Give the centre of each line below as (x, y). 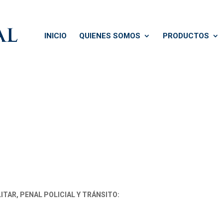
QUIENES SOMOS (110, 36)
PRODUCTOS (186, 36)
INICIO (56, 36)
